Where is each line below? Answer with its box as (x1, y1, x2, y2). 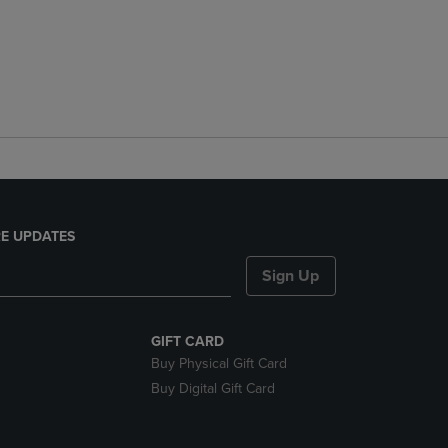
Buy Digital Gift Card (150, 380, 275, 397)
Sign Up (262, 266, 320, 286)
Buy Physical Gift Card (150, 355, 287, 372)
